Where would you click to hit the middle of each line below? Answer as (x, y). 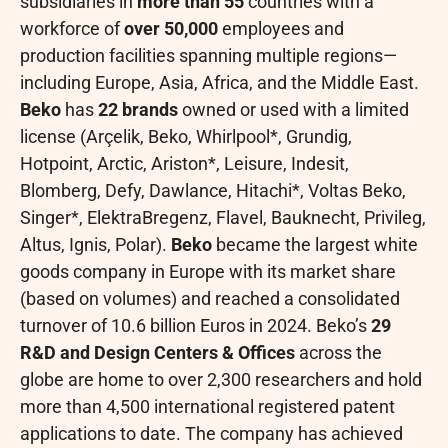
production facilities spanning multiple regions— (208, 56)
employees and (281, 29)
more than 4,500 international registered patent (207, 407)
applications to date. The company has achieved (211, 434)
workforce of (72, 29)
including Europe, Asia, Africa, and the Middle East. (219, 83)
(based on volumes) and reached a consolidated (210, 299)
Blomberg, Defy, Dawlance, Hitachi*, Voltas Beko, (213, 191)
